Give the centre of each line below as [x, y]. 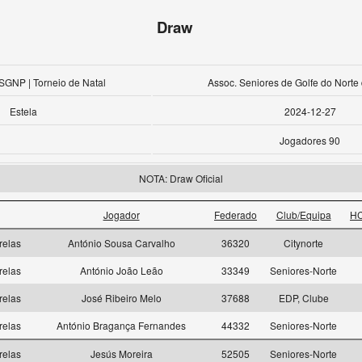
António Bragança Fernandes [121, 325]
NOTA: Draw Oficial [181, 178]
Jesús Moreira [121, 354]
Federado [236, 215]
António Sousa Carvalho [121, 243]
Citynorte [303, 243]
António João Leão [121, 270]
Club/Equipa [303, 215]
